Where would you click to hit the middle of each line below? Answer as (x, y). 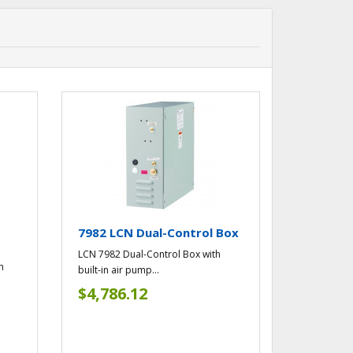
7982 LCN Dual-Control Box (159, 233)
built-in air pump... (119, 270)
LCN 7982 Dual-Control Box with (150, 255)
